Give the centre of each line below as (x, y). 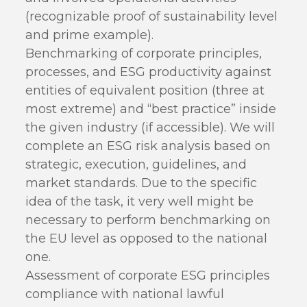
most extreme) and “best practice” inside (151, 109)
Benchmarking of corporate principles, (144, 53)
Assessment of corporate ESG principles (148, 275)
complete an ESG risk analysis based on (148, 146)
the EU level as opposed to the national (147, 238)
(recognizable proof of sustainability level (152, 16)
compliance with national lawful (125, 294)
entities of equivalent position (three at (145, 90)
